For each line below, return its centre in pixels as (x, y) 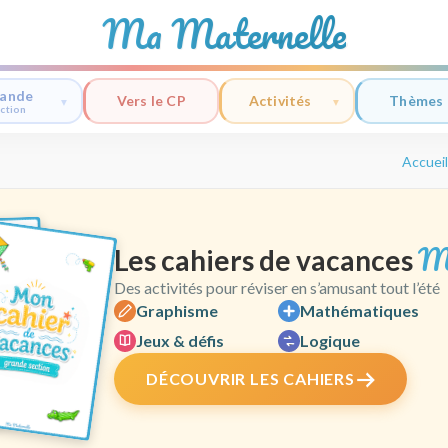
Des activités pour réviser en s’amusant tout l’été (277, 287)
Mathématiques (359, 310)
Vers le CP (151, 100)
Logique (329, 340)
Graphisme (177, 310)
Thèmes (416, 100)
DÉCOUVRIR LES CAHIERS (250, 378)
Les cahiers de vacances (266, 260)
